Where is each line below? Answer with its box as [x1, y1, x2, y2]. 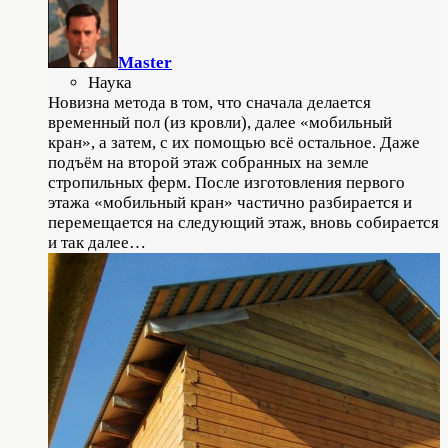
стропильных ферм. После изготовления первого [48, 172, 405, 192]
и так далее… [48, 232, 146, 252]
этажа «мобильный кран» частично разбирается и [48, 192, 412, 212]
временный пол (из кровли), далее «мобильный [48, 112, 392, 132]
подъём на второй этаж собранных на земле [48, 152, 369, 172]
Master [118, 52, 172, 72]
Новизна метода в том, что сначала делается [48, 92, 371, 112]
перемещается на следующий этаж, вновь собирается [48, 212, 439, 232]
